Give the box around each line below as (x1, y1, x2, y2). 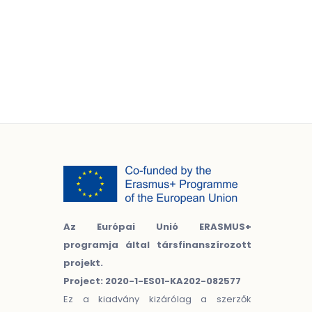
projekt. (63, 256, 103, 270)
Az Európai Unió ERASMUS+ (63, 220, 251, 233)
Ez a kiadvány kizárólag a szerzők (63, 292, 251, 306)
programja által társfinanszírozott (63, 238, 251, 251)
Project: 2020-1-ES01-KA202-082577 (63, 274, 241, 288)
